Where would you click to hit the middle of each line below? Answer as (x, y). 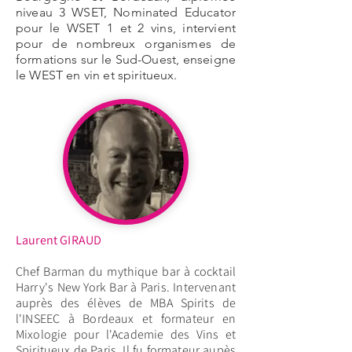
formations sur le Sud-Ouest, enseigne (126, 60)
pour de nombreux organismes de (126, 44)
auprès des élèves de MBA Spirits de (126, 303)
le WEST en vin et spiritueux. (97, 75)
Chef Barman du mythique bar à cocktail (126, 272)
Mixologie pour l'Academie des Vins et (126, 335)
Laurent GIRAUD (59, 240)
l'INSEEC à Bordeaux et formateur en (126, 319)
